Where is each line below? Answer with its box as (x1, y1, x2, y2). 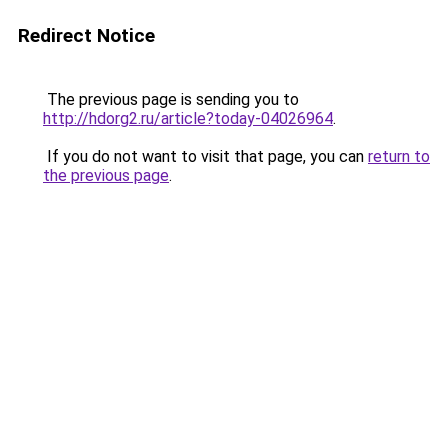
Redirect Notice (18, 24, 155, 47)
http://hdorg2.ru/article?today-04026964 (43, 109, 333, 128)
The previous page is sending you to (43, 90, 299, 109)
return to (368, 147, 430, 166)
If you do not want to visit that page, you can (43, 147, 368, 166)
